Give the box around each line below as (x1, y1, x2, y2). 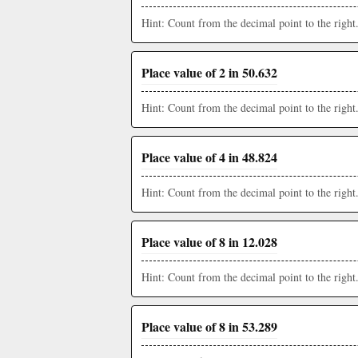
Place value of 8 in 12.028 (141, 233, 277, 251)
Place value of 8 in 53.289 (141, 317, 277, 336)
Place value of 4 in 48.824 (141, 148, 277, 166)
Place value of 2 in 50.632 (141, 63, 277, 82)
